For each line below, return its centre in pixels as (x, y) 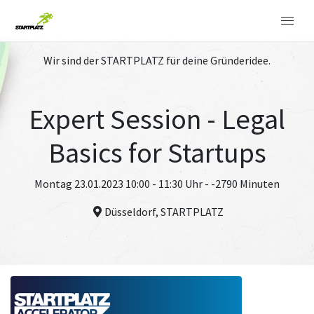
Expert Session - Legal (157, 119)
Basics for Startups (157, 153)
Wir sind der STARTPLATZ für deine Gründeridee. (157, 60)
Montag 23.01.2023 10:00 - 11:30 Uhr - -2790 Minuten (157, 184)
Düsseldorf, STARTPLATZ (164, 212)
